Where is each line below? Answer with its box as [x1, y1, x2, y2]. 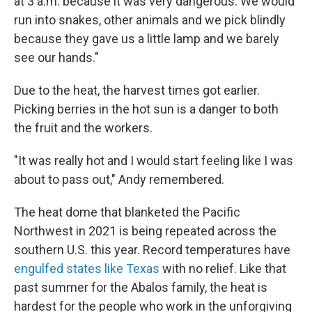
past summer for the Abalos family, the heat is [14, 280, 267, 295]
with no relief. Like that [162, 261, 286, 276]
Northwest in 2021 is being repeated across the [14, 224, 276, 238]
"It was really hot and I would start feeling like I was [14, 153, 293, 168]
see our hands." [14, 50, 99, 65]
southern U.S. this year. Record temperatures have [14, 242, 290, 257]
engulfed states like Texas [14, 261, 162, 276]
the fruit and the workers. [14, 120, 153, 135]
